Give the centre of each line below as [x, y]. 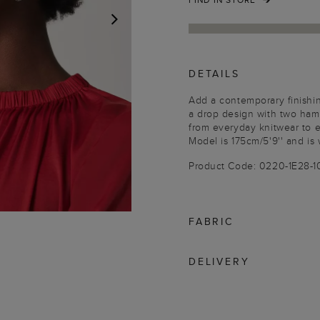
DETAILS [214, 74]
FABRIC [211, 221]
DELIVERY [219, 261]
